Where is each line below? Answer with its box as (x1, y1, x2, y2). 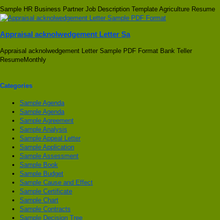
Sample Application (20, 143, 74, 151)
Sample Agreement (20, 117, 74, 125)
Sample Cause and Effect (20, 179, 93, 187)
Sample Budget (20, 170, 63, 178)
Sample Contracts (20, 205, 71, 213)
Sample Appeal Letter (20, 135, 81, 142)
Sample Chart (20, 196, 58, 204)
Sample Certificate (20, 188, 72, 195)
